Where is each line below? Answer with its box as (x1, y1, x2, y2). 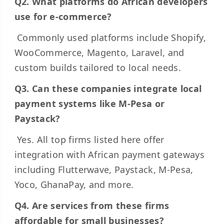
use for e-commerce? (14, 10, 112, 22)
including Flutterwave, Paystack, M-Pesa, (14, 163, 193, 175)
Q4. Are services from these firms (14, 199, 169, 211)
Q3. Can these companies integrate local (14, 82, 202, 94)
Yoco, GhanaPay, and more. (14, 178, 134, 190)
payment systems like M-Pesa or (14, 97, 165, 109)
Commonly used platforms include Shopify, (14, 31, 206, 43)
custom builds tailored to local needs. (14, 61, 181, 73)
